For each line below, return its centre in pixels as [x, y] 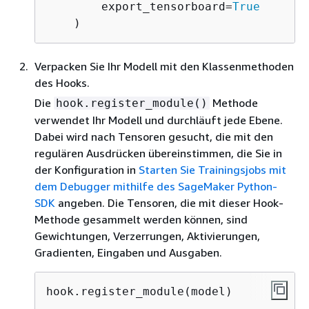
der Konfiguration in [87, 169]
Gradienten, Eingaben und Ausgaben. [128, 252]
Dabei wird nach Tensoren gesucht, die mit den [154, 136]
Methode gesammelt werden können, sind [141, 219]
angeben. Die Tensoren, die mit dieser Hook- [169, 202]
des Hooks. [62, 82]
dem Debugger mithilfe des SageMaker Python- [156, 186]
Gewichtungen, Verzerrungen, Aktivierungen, [147, 236]
